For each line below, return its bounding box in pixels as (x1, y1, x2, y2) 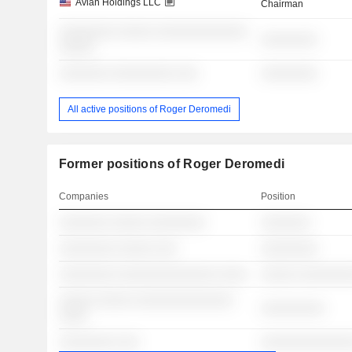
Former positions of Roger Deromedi (58, 157, 285, 171)
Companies (58, 191, 108, 203)
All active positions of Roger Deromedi (67, 103, 231, 115)
